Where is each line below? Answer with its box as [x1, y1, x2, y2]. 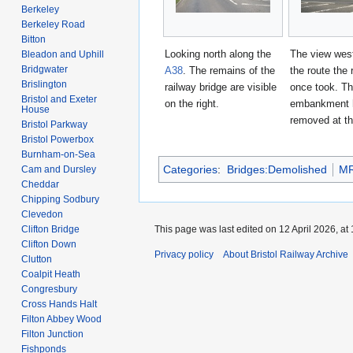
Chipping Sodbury [21, 193, 100, 205]
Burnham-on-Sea [21, 148, 96, 160]
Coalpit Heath [21, 268, 81, 280]
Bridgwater [21, 63, 69, 75]
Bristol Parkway [21, 118, 88, 130]
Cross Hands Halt [21, 298, 98, 310]
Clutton [21, 253, 53, 265]
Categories [163, 162, 217, 176]
